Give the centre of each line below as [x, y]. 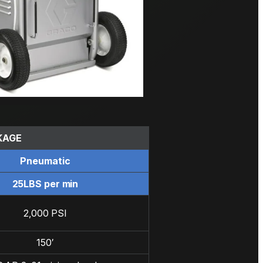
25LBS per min [45, 184]
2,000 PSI [45, 213]
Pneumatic [45, 161]
